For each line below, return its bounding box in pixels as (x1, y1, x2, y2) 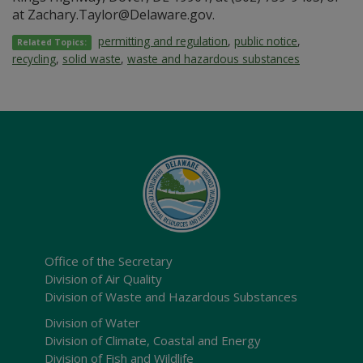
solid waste (62, 51, 121, 66)
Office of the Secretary (45, 253, 173, 269)
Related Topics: (17, 36, 88, 48)
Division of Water (45, 314, 140, 331)
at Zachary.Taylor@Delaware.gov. (12, 6, 215, 23)
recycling (12, 51, 56, 66)
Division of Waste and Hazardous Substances (45, 288, 297, 305)
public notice (234, 33, 298, 49)
